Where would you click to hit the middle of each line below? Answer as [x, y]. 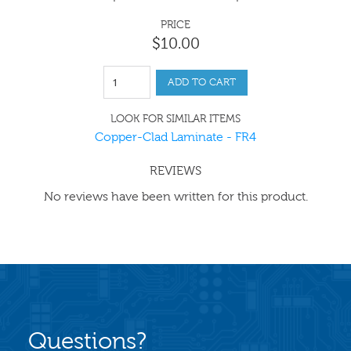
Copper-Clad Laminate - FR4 [175, 137]
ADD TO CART [202, 82]
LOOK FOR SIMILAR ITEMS [175, 119]
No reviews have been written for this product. [175, 196]
